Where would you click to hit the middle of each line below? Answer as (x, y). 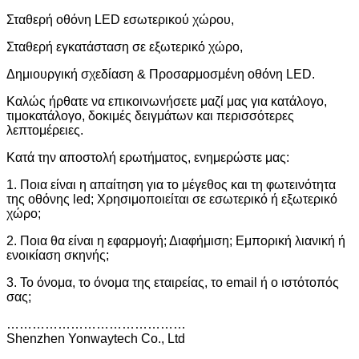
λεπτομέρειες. (45, 130)
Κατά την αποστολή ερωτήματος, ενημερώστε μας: (148, 157)
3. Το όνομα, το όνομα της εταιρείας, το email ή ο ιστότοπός (173, 282)
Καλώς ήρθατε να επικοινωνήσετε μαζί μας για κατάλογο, (167, 101)
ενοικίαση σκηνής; (58, 255)
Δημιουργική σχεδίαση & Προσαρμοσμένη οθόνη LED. (161, 74)
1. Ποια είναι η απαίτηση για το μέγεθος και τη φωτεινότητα (171, 184)
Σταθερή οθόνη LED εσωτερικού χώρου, (120, 19)
